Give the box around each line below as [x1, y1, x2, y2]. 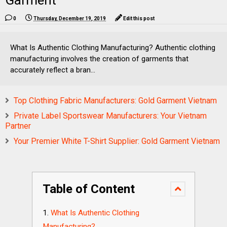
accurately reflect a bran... [10, 65, 95, 74]
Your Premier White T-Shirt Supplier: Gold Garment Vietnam [14, 136, 220, 146]
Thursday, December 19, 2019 [33, 16, 106, 21]
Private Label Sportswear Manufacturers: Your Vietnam [14, 111, 207, 121]
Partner [5, 121, 31, 131]
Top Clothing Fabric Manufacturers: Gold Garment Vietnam [14, 96, 217, 105]
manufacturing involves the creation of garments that [10, 54, 188, 63]
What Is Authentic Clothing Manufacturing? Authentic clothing [10, 43, 215, 52]
